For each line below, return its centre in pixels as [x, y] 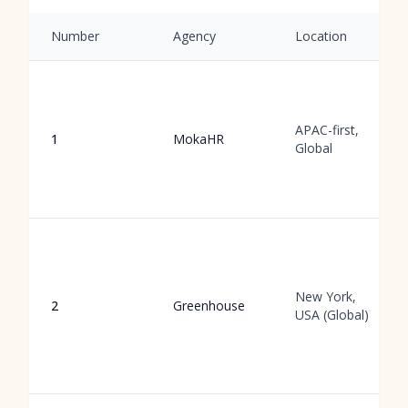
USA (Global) [332, 315]
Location [321, 36]
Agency [194, 36]
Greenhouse [209, 306]
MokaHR [199, 139]
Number [75, 36]
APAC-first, [327, 130]
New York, [326, 296]
